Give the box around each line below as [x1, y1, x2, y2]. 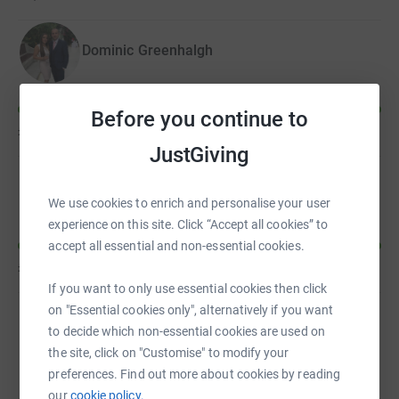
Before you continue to [91, 107, 308, 132]
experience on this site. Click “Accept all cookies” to [48, 217, 329, 232]
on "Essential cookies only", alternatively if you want [48, 303, 334, 317]
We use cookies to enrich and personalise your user [48, 196, 330, 210]
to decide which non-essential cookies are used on [48, 324, 325, 338]
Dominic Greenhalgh [82, 41, 214, 59]
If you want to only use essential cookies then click [48, 281, 328, 296]
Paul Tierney [82, 177, 164, 195]
